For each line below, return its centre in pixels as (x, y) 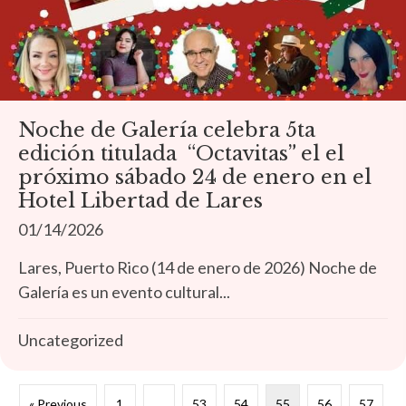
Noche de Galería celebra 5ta (167, 130)
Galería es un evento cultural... (124, 291)
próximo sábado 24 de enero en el (195, 177)
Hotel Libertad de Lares (143, 200)
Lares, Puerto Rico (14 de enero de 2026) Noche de (198, 267)
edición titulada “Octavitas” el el (181, 153)
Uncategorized (71, 339)
